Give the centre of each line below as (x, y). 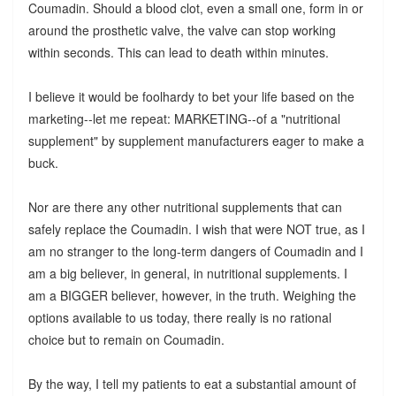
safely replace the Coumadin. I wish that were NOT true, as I (196, 228)
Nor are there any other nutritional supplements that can (185, 206)
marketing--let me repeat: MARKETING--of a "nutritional (184, 118)
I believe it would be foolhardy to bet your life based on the (191, 96)
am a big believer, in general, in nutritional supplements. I (187, 273)
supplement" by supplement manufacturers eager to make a (196, 140)
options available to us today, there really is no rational (179, 317)
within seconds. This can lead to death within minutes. (178, 52)
